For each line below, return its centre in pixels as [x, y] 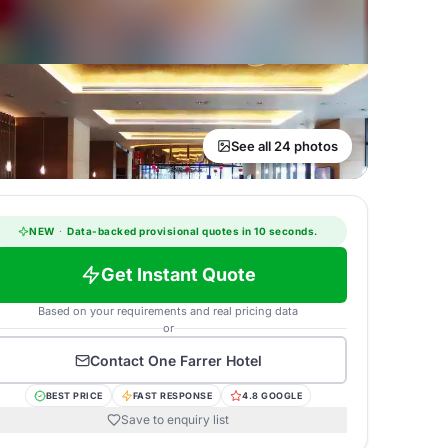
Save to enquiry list [175, 419]
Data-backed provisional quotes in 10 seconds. [191, 231]
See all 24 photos [284, 146]
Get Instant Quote [178, 274]
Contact [118, 360]
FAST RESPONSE [172, 395]
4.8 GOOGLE [272, 395]
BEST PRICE [74, 395]
